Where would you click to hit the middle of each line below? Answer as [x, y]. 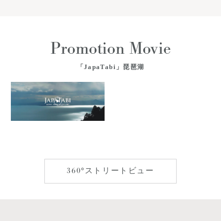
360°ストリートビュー [110, 171]
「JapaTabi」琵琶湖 [110, 67]
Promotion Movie [110, 49]
